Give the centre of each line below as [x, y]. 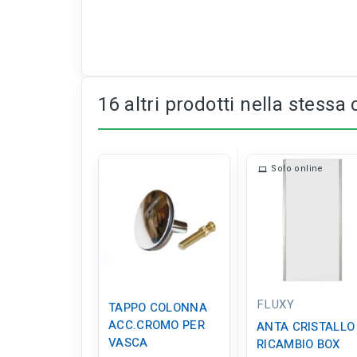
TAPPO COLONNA [158, 308]
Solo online [297, 169]
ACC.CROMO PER [157, 326]
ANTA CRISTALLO [306, 327]
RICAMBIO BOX [298, 345]
